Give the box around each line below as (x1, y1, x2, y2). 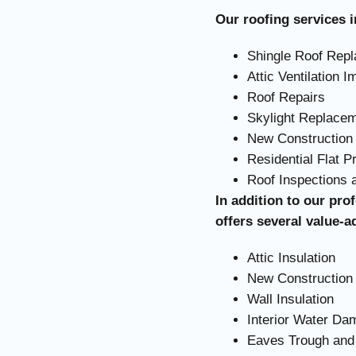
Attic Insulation (246, 250, 335, 266)
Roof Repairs (246, 90, 325, 106)
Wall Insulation (246, 292, 334, 308)
